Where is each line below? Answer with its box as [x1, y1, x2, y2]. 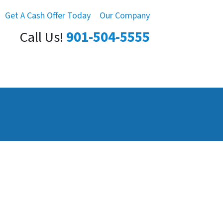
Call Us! [20, 27, 63, 48]
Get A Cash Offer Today [5, 9, 91, 22]
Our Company [100, 9, 150, 22]
